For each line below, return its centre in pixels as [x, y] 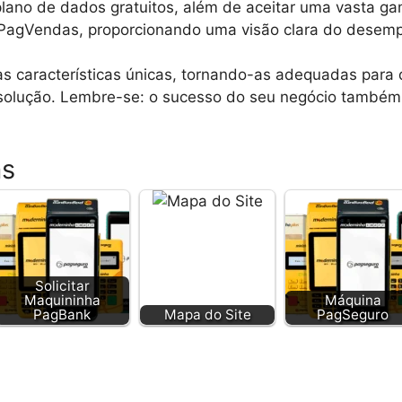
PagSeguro [353, 314]
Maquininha [62, 300]
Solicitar [62, 285]
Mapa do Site [207, 314]
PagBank [62, 314]
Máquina [353, 300]
